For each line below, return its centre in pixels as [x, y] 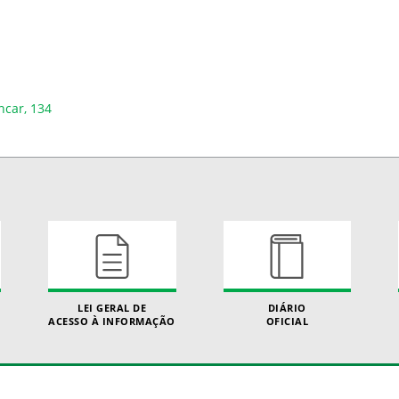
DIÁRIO [287, 307]
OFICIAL [287, 321]
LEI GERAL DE [112, 307]
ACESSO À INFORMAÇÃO [112, 321]
